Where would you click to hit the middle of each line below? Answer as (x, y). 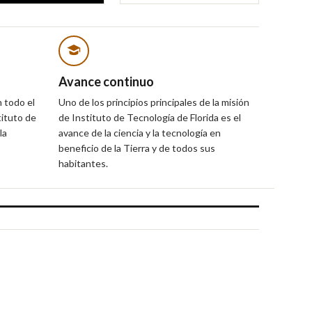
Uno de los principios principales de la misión (154, 102)
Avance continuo (106, 81)
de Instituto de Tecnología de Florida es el (150, 117)
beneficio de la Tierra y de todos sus (137, 148)
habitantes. (83, 163)
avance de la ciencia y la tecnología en (140, 132)
